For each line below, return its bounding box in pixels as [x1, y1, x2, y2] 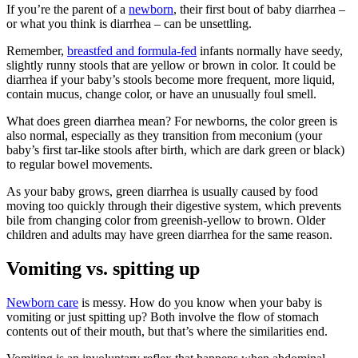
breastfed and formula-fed [67, 44, 197, 58]
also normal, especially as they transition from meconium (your [6, 129, 322, 143]
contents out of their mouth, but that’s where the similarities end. [6, 324, 331, 339]
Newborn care [6, 296, 78, 310]
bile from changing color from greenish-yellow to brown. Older [6, 213, 325, 228]
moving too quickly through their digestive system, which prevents [6, 199, 341, 213]
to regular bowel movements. [6, 157, 156, 172]
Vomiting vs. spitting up [6, 258, 200, 280]
